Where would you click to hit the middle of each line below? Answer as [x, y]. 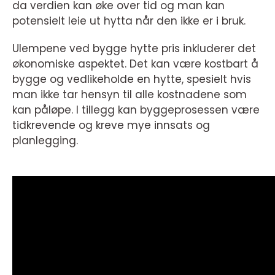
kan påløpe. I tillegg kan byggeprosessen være [136, 110]
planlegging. [45, 141]
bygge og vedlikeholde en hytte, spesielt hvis [132, 79]
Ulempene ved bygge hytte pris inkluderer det [134, 49]
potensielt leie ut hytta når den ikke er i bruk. [129, 21]
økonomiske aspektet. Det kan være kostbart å [135, 64]
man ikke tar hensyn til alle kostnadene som [130, 95]
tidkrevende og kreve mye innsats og [111, 126]
